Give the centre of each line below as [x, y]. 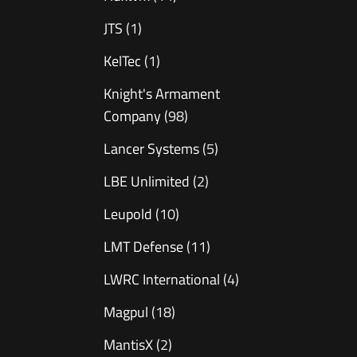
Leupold [128, 214]
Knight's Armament [162, 94]
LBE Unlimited [147, 182]
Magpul [126, 312]
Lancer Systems [151, 149]
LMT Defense [143, 247]
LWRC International [162, 280]
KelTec [122, 61]
